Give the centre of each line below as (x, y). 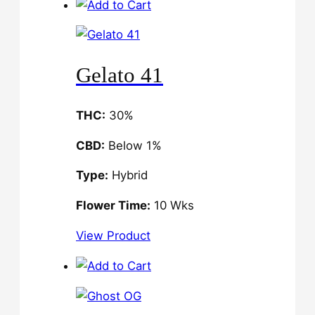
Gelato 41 (120, 75)
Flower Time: (113, 206)
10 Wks (172, 206)
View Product (113, 235)
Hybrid (128, 175)
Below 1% (133, 145)
